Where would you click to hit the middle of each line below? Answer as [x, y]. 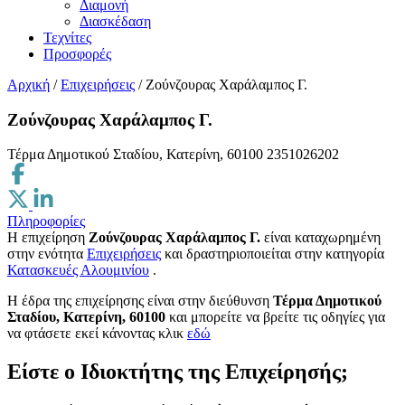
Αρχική [28, 85]
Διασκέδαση [115, 21]
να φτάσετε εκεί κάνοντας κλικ [97, 334]
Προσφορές [77, 54]
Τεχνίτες [67, 38]
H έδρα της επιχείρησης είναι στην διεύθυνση [140, 301]
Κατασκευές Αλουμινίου [78, 270]
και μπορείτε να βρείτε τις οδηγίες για [275, 317]
